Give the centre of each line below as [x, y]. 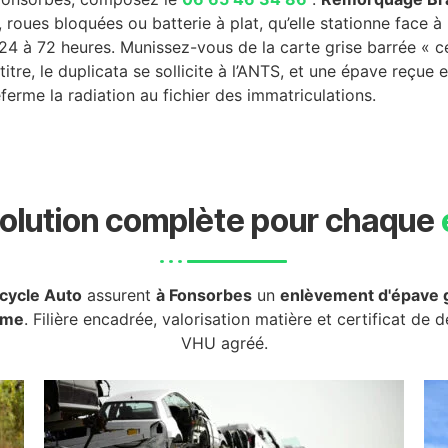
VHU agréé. [224, 342]
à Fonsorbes [204, 294]
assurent [119, 294]
